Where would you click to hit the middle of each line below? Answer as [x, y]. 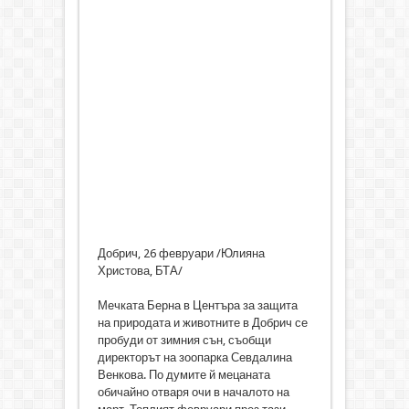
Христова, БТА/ [140, 271]
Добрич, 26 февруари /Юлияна [181, 254]
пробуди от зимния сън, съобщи [184, 341]
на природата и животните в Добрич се [202, 323]
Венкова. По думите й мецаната [184, 375]
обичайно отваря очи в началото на [193, 393]
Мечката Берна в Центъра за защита [197, 306]
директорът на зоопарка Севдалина [194, 358]
